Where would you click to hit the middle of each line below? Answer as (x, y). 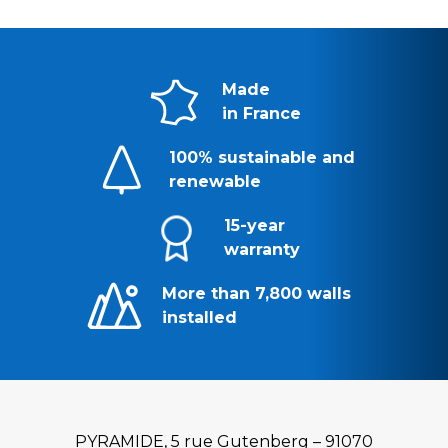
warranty (261, 250)
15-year (254, 226)
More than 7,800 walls (256, 294)
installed (199, 318)
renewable (214, 182)
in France (261, 114)
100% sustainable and (261, 158)
